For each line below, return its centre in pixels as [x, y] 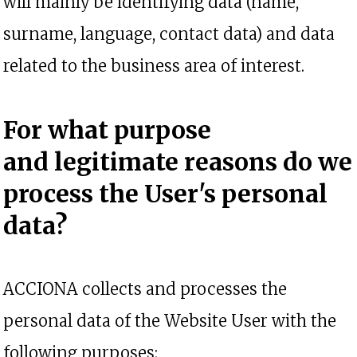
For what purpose [107, 130]
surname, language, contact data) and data [169, 34]
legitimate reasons [169, 162]
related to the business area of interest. [154, 66]
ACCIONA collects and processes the [145, 289]
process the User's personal [165, 194]
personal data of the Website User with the [170, 321]
